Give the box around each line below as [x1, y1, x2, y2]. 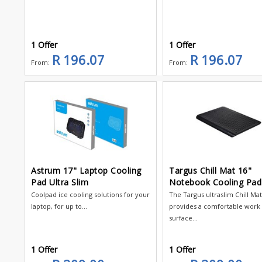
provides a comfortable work [169, 201, 261, 211]
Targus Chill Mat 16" [169, 164, 252, 176]
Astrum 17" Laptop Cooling [31, 164, 142, 176]
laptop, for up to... [31, 201, 87, 211]
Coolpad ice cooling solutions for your [31, 189, 150, 199]
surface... [169, 213, 198, 222]
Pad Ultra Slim [31, 176, 88, 188]
